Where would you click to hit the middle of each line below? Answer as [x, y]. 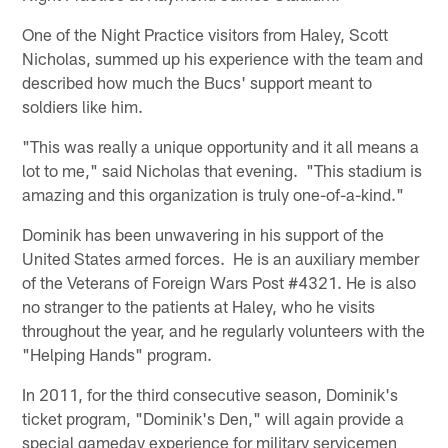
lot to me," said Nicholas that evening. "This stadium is [222, 169]
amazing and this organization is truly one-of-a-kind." [213, 193]
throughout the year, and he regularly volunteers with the [224, 329]
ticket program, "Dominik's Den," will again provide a [213, 417]
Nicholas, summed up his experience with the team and [223, 57]
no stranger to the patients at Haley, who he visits [199, 305]
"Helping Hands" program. [117, 353]
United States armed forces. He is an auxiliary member [221, 257]
